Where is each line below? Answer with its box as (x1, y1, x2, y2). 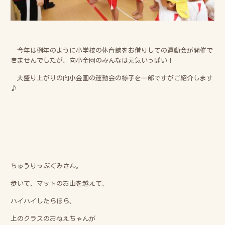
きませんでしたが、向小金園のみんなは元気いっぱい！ (11, 56, 174, 64)
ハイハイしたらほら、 (11, 197, 76, 205)
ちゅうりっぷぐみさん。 (11, 162, 83, 170)
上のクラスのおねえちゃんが (11, 214, 96, 222)
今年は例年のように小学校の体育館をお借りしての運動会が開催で (11, 46, 213, 54)
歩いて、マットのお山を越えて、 (11, 179, 109, 187)
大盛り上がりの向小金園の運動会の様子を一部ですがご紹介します (11, 74, 213, 82)
